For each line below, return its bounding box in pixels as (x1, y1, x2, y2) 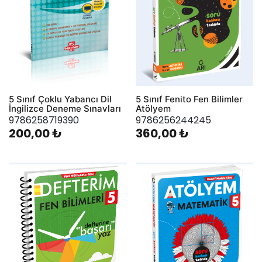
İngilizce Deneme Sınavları (9, 103, 121, 115)
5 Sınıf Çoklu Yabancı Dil (9, 94, 112, 105)
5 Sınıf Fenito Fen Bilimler (135, 94, 243, 105)
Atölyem (135, 103, 171, 115)
